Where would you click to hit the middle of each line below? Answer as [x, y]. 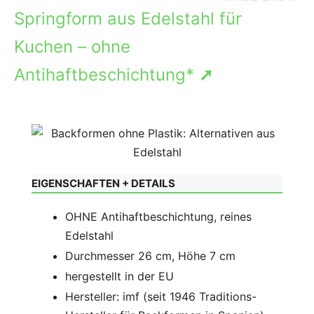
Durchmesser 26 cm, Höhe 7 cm [150, 255]
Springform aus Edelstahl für [128, 18]
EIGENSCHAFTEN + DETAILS [103, 183]
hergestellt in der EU [120, 276]
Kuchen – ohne [72, 46]
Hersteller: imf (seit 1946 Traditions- [161, 296]
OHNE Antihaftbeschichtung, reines [158, 216]
